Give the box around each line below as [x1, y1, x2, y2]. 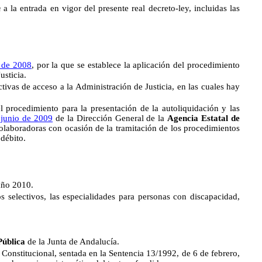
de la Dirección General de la [53, 113, 168, 123]
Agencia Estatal [167, 113, 229, 123]
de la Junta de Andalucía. [25, 237, 119, 246]
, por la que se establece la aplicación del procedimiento [31, 60, 240, 70]
